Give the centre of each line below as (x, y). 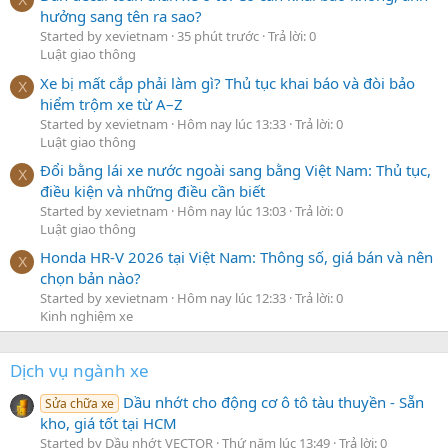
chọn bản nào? (90, 278)
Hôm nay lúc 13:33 (231, 123)
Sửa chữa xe (80, 403)
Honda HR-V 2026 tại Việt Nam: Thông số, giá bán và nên (236, 257)
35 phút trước (218, 36)
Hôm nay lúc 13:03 (231, 211)
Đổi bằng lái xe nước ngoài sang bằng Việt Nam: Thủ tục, (235, 170)
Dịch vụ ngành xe (79, 371)
